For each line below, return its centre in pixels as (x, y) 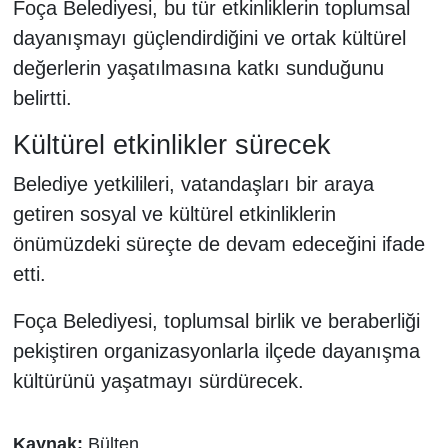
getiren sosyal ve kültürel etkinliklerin (174, 214)
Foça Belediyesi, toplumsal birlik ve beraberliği (216, 321)
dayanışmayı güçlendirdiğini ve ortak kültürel (209, 37)
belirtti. (42, 97)
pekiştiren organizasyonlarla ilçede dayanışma (216, 351)
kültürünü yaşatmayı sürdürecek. (158, 381)
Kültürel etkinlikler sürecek (171, 144)
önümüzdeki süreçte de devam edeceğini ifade (218, 244)
